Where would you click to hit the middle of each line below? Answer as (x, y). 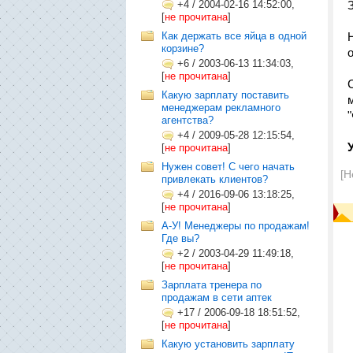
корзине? (183, 48)
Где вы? (180, 238)
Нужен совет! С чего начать (228, 167)
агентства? (188, 120)
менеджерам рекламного (221, 108)
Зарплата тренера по (212, 285)
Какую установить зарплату (228, 344)
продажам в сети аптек (217, 297)
